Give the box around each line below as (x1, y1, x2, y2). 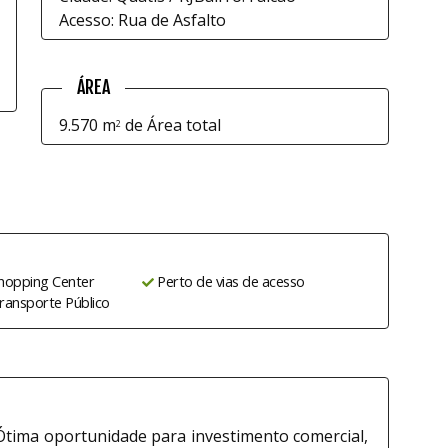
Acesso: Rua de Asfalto (59, 9, 226, 31)
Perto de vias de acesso (157, 272, 305, 291)
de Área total (121, 114, 221, 136)
